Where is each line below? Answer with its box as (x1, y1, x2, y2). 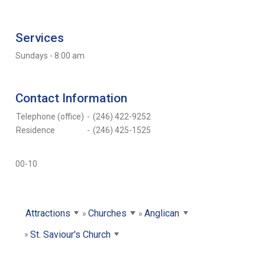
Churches (88, 207, 127, 219)
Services (15, 31, 64, 46)
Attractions (25, 207, 70, 219)
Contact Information (15, 91, 127, 106)
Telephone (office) (15, 112, 84, 122)
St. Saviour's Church (30, 228, 111, 240)
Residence (15, 125, 55, 135)
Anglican (144, 207, 180, 219)
